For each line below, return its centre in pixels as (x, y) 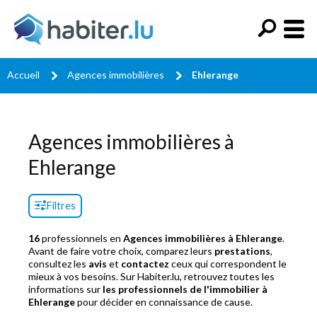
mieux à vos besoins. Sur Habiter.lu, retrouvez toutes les (151, 276)
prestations (242, 251)
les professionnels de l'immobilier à (185, 289)
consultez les (58, 264)
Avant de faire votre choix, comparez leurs (121, 251)
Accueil (23, 75)
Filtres (61, 206)
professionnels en (81, 238)
